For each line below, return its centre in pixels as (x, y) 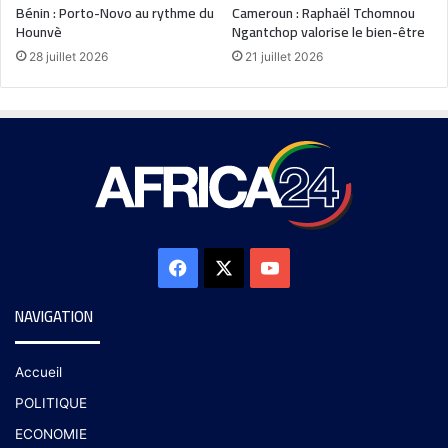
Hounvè (39, 31)
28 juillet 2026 (68, 56)
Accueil (38, 371)
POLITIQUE (51, 402)
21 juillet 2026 (284, 56)
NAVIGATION (54, 316)
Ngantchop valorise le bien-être (328, 31)
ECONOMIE (51, 433)
